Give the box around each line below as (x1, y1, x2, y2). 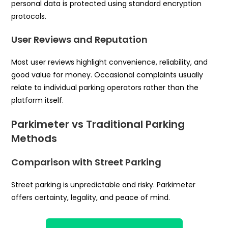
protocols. (11, 11, 47, 21)
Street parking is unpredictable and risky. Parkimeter (11, 179, 196, 190)
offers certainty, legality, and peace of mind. (11, 192, 170, 203)
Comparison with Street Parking (11, 155, 162, 168)
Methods (11, 131, 58, 146)
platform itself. (11, 95, 64, 105)
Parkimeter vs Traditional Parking (11, 117, 185, 131)
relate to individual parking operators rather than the (11, 82, 199, 93)
